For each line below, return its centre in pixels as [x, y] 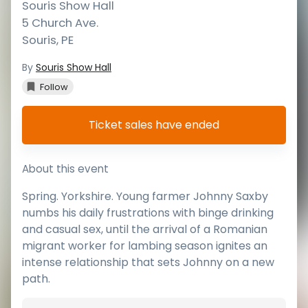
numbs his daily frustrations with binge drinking [148, 212]
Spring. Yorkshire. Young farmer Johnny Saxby [145, 196]
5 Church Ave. [60, 23]
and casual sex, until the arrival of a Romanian [145, 229]
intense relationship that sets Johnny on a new [148, 262]
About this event [65, 169]
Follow [54, 87]
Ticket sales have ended [154, 125]
